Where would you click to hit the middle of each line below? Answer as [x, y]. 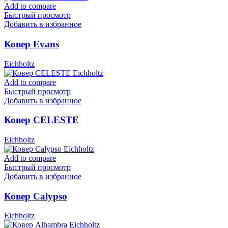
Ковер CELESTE [41, 120]
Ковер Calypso [36, 196]
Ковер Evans [32, 44]
